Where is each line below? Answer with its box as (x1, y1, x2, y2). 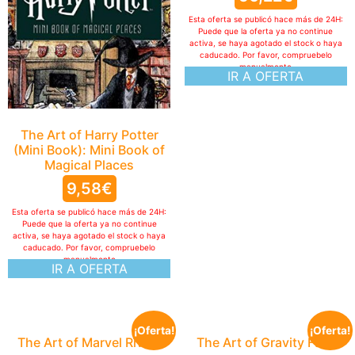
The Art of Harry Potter (20, 127, 158, 143)
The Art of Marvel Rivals (17, 334, 162, 351)
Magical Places (44, 157, 135, 174)
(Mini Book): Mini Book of (13, 142, 166, 158)
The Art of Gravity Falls (196, 334, 335, 351)
